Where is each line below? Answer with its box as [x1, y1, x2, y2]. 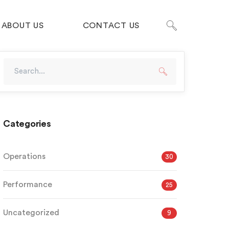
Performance [3, 180, 52, 189]
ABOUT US [1, 21, 44, 30]
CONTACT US [82, 21, 140, 30]
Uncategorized [3, 209, 59, 217]
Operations [3, 152, 45, 161]
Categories [3, 119, 51, 128]
